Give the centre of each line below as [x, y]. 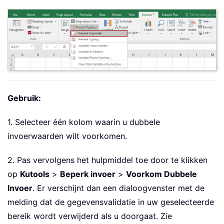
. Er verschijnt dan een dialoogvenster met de [118, 188]
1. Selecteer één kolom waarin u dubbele [84, 122]
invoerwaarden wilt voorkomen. [67, 136]
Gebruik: [24, 98]
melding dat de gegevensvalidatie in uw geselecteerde [111, 202]
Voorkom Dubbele [161, 174]
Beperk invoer [88, 174]
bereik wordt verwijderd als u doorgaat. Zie [90, 216]
